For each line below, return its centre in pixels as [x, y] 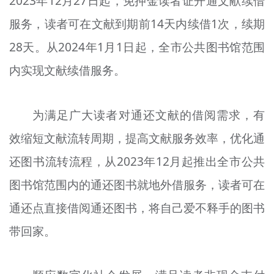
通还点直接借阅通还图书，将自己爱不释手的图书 [137, 208]
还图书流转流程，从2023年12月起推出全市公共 [137, 161]
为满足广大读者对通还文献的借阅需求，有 [149, 115]
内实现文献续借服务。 [67, 70]
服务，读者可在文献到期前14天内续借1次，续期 [137, 24]
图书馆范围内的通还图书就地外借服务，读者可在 [137, 184]
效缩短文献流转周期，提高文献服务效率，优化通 [137, 138]
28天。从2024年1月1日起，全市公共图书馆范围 [137, 47]
